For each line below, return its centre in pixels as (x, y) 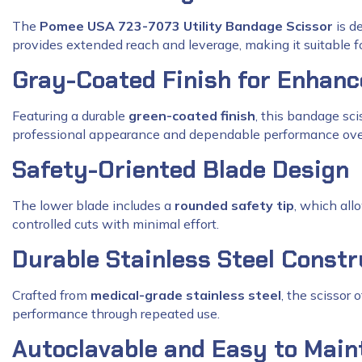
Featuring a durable (70, 115)
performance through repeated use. (116, 313)
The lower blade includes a (93, 205)
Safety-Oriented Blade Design (181, 169)
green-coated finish (192, 115)
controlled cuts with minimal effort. (116, 223)
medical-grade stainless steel (186, 295)
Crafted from (51, 295)
